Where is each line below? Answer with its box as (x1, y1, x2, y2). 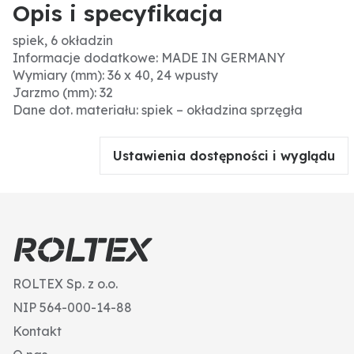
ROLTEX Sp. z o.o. (13, 276, 118, 292)
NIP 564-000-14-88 (13, 299, 132, 315)
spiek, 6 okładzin (13, 32, 113, 48)
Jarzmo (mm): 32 (13, 85, 113, 100)
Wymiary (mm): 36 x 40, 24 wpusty (13, 67, 218, 83)
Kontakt (13, 323, 62, 339)
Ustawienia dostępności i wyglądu (113, 148, 335, 164)
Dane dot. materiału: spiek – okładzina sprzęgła (13, 102, 303, 118)
